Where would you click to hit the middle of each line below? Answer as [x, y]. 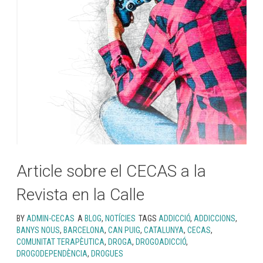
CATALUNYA [164, 230]
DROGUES [107, 254]
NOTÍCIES [120, 218]
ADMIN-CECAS [50, 218]
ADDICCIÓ [174, 218]
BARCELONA [84, 230]
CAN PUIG [124, 230]
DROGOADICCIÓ [161, 242]
